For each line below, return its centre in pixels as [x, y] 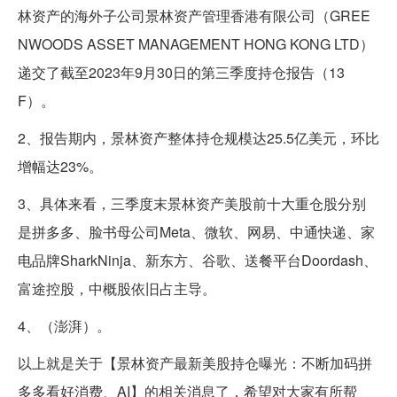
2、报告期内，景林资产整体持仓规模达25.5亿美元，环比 [198, 137]
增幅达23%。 [60, 166]
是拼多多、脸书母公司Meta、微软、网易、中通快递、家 [196, 231]
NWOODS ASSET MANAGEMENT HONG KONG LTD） [196, 43]
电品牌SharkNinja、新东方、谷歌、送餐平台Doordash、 [198, 260]
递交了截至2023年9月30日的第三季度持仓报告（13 [181, 72]
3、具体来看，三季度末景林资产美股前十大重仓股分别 [192, 203]
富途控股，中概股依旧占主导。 [117, 288]
